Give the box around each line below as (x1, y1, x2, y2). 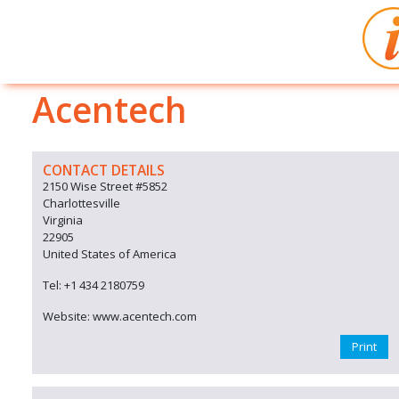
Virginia (43, 212, 83, 228)
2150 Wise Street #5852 (43, 178, 167, 194)
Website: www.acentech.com (43, 308, 197, 324)
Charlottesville (43, 195, 120, 211)
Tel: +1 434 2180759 (43, 277, 144, 293)
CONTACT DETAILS (43, 160, 165, 180)
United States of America (43, 246, 176, 262)
